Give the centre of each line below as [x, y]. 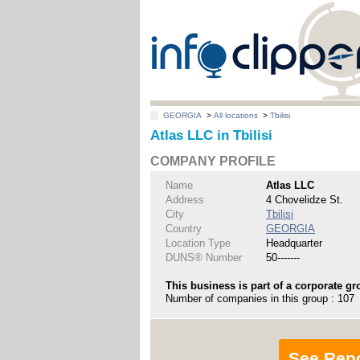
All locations [236, 116]
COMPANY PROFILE [213, 162]
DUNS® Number [204, 257]
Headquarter [295, 243]
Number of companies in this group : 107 [260, 298]
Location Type [198, 243]
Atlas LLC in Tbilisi [212, 136]
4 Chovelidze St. [305, 199]
